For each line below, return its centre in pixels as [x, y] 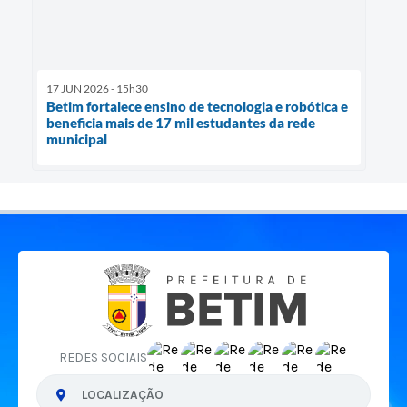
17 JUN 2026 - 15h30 [97, 89]
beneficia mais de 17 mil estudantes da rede [181, 123]
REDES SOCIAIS [103, 357]
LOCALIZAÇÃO [123, 395]
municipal [77, 139]
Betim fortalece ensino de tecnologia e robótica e [197, 107]
